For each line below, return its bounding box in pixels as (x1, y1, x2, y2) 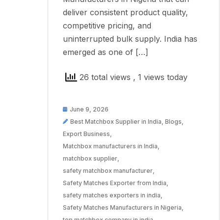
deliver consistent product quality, (63, 7, 188, 18)
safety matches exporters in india (63, 192, 161, 199)
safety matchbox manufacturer (63, 167, 153, 175)
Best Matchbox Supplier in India (70, 118, 162, 126)
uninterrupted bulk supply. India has (63, 34, 197, 44)
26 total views (77, 72, 133, 82)
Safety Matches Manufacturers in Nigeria (63, 204, 182, 212)
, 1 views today (133, 72, 188, 82)
